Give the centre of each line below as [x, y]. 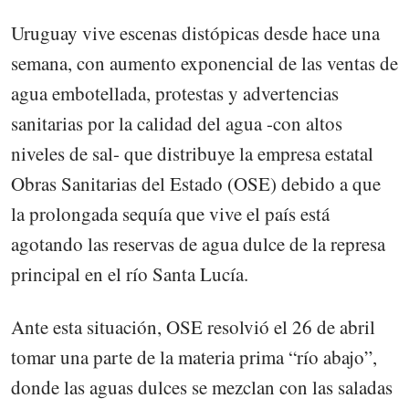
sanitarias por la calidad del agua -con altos [177, 124]
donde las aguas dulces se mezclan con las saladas [202, 388]
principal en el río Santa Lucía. [130, 274]
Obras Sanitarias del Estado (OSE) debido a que [196, 184]
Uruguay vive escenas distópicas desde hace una [195, 33]
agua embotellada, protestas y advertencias [175, 94]
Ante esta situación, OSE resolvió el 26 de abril [193, 327]
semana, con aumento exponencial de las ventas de [204, 63]
